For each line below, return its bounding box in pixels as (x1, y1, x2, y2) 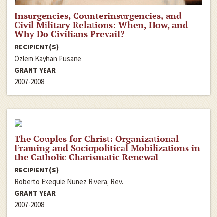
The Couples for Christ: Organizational (15, 132, 179, 144)
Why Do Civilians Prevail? (15, 28, 124, 40)
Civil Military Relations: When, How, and (15, 18, 188, 31)
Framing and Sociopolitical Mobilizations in (15, 141, 200, 154)
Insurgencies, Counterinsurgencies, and (15, 9, 182, 21)
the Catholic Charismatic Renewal (15, 151, 158, 163)
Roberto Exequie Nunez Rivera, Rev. (15, 176, 123, 186)
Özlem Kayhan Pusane (15, 53, 81, 63)
